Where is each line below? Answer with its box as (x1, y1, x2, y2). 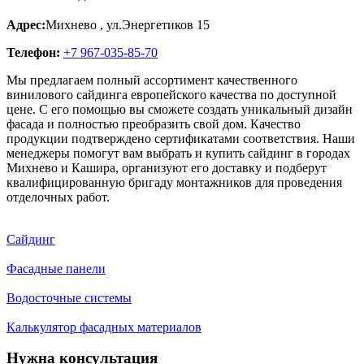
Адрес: (6, 17, 45, 32)
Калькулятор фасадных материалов (6, 319, 201, 334)
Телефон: (6, 45, 60, 59)
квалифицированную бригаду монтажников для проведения (6, 175, 342, 189)
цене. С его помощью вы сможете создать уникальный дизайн (6, 102, 353, 116)
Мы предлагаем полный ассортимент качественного (6, 72, 297, 87)
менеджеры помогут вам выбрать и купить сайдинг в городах (6, 145, 350, 160)
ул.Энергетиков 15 (106, 17, 210, 32)
